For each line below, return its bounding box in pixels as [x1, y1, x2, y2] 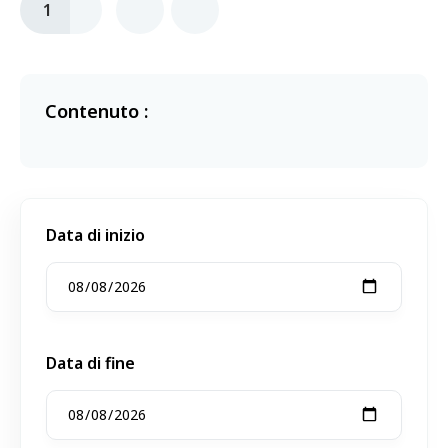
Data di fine [46, 352, 135, 374]
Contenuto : [45, 99, 148, 123]
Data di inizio [46, 224, 145, 246]
